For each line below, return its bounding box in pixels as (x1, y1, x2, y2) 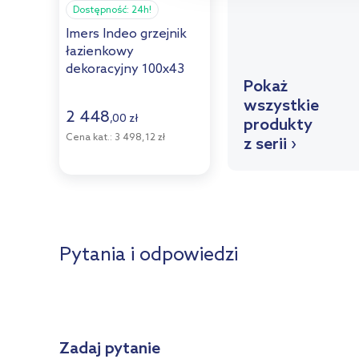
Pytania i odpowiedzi (59, 243, 238, 267)
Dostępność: (73, 4, 131, 16)
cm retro (66, 79, 118, 95)
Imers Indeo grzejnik (66, 26, 187, 42)
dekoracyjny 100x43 (66, 61, 184, 77)
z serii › (244, 135, 296, 155)
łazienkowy (66, 43, 134, 59)
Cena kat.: (66, 132, 112, 143)
